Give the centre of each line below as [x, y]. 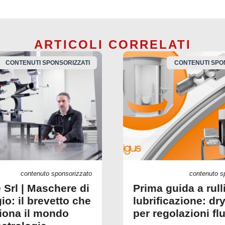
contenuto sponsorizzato [56, 174]
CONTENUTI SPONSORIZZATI [47, 63]
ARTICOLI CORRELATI [113, 44]
